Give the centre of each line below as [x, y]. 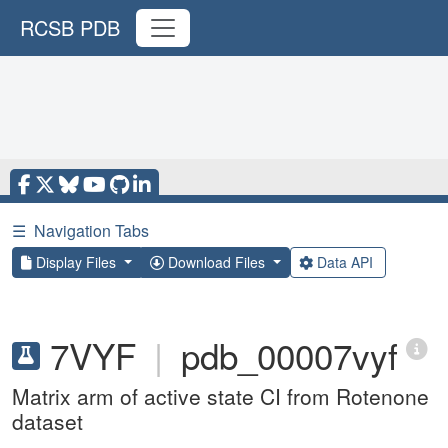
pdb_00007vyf [289, 355]
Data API [344, 262]
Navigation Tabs [91, 230]
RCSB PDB [70, 27]
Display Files [76, 262]
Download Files [216, 262]
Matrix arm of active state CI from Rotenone [220, 396]
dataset [47, 421]
